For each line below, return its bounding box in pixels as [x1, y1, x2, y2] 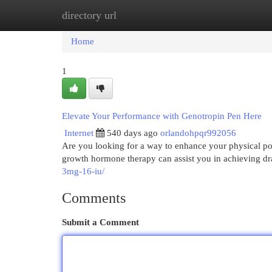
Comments [62, 190, 126, 206]
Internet [64, 128, 93, 138]
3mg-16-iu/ [62, 166, 104, 176]
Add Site [206, 10, 239, 20]
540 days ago [107, 128, 158, 138]
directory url [62, 9, 117, 21]
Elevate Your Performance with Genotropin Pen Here [62, 111, 262, 121]
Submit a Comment [62, 217, 139, 227]
